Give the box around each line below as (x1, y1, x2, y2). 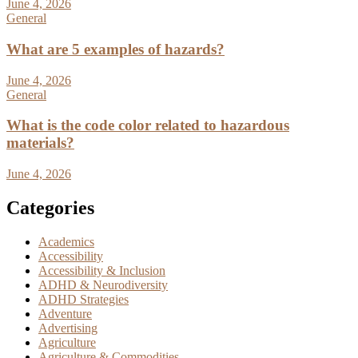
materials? (6, 134, 74, 152)
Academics (38, 234, 94, 249)
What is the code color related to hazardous (6, 117, 289, 134)
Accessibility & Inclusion (38, 263, 165, 277)
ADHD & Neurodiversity (38, 277, 168, 292)
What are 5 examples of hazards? (6, 40, 225, 58)
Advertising (38, 320, 97, 335)
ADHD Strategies (38, 292, 129, 306)
